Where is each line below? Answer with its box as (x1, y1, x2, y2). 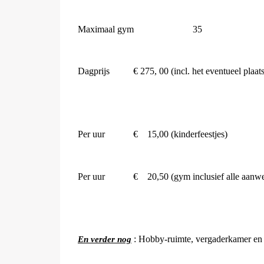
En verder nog (78, 235, 131, 244)
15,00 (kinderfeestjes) (147, 129, 227, 139)
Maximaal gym (78, 24, 134, 34)
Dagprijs (78, 66, 110, 76)
